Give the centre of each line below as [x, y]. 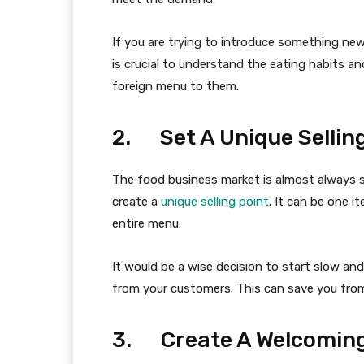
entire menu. [147, 224]
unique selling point [215, 202]
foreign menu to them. [175, 87]
